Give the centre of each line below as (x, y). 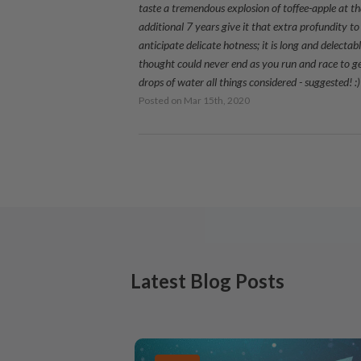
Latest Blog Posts (207, 281)
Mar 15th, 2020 (217, 100)
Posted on (161, 100)
